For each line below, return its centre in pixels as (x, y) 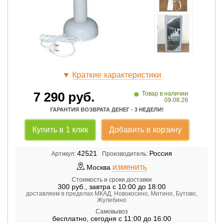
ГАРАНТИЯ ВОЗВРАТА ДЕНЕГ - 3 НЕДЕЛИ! (107, 109)
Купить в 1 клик (60, 129)
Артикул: (63, 154)
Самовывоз (111, 211)
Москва (99, 167)
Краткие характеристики (116, 75)
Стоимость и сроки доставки (111, 179)
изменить (129, 167)
